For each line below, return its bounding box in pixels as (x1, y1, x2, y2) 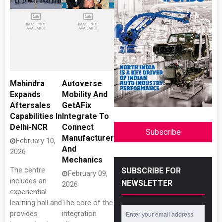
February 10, (16, 136, 55, 145)
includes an (10, 176, 47, 185)
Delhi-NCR (10, 122, 48, 132)
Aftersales (10, 101, 51, 110)
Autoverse (62, 79, 102, 88)
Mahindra (10, 79, 45, 88)
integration (62, 209, 97, 218)
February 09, (68, 169, 108, 178)
